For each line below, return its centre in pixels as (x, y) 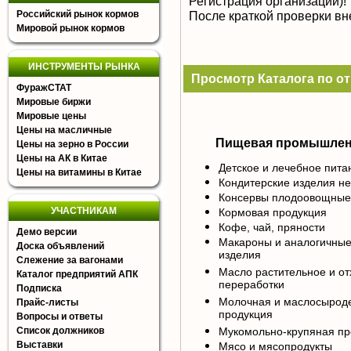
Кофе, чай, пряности (272, 228)
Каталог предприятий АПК (77, 274)
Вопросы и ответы (60, 317)
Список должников (60, 331)
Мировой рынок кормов (71, 28)
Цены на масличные (64, 130)
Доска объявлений (60, 246)
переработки (251, 286)
